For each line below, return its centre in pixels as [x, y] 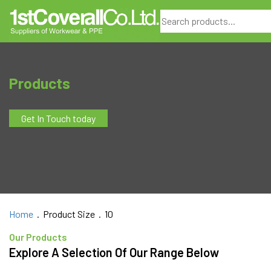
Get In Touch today [58, 119]
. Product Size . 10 [73, 214]
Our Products [38, 237]
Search [176, 16]
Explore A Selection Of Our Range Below [114, 252]
